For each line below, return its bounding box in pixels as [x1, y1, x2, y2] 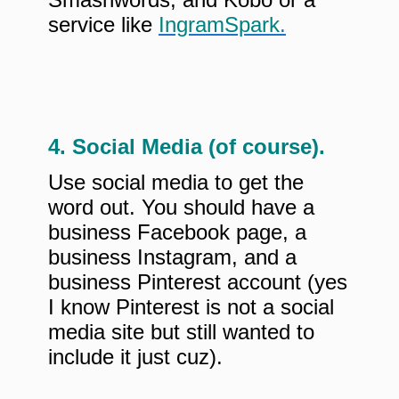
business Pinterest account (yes [48, 270, 347, 295]
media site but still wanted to [48, 320, 314, 345]
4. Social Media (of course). [48, 134, 325, 159]
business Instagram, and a [48, 245, 297, 270]
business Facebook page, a [48, 220, 306, 245]
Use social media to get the [48, 170, 304, 195]
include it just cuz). [48, 345, 223, 370]
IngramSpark [159, 12, 280, 37]
